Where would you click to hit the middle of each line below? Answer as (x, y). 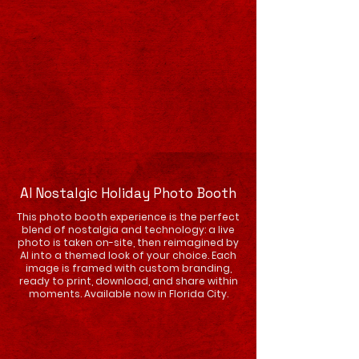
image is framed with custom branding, (128, 268)
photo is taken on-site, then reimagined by (128, 242)
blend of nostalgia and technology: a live (128, 230)
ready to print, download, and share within (128, 281)
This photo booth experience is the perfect (128, 217)
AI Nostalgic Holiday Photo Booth (128, 193)
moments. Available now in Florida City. (128, 294)
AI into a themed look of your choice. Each (128, 255)
